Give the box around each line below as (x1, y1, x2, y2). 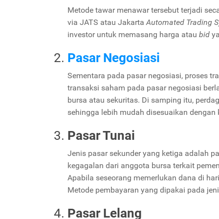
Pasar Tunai (67, 128, 135, 143)
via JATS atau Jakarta (67, 17, 146, 27)
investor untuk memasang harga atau (67, 29, 199, 39)
